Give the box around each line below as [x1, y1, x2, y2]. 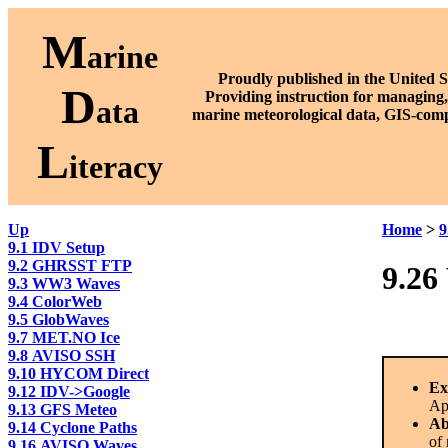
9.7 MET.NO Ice [8, 329, 120, 346]
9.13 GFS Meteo [8, 401, 117, 418]
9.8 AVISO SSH [8, 347, 115, 364]
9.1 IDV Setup [8, 239, 105, 256]
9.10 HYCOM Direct [8, 365, 149, 382]
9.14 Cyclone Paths [8, 419, 137, 436]
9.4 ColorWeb [8, 293, 102, 310]
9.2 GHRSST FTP [8, 257, 132, 274]
